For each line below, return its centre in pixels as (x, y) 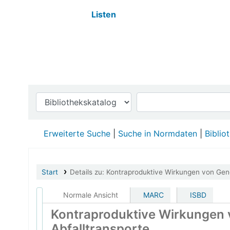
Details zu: (88, 172)
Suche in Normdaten (158, 133)
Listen (104, 14)
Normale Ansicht (90, 195)
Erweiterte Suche (77, 133)
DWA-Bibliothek (67, 32)
